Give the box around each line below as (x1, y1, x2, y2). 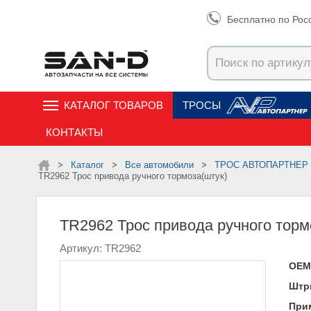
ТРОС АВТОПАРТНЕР (220, 160, 308, 170)
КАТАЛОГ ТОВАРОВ (64, 99, 163, 111)
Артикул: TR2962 (60, 242, 141, 254)
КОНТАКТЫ (46, 126, 103, 138)
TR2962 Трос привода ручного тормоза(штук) (44, 171, 227, 181)
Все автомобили (131, 160, 194, 170)
